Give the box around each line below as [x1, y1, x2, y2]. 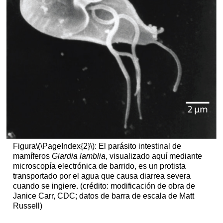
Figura [12, 142, 36, 150]
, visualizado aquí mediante [105, 152, 202, 160]
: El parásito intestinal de [94, 142, 181, 150]
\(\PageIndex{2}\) [35, 142, 95, 150]
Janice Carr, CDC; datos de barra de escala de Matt [12, 192, 194, 200]
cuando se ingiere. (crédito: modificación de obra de [12, 182, 195, 190]
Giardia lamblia [51, 152, 106, 160]
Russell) [12, 202, 42, 210]
